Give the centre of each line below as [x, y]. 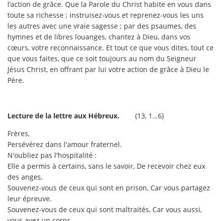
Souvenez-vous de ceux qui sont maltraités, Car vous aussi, [105, 209]
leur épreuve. [30, 198]
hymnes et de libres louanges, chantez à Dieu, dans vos [99, 37]
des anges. [25, 177]
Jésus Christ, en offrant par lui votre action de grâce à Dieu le [108, 69]
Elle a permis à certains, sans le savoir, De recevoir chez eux [106, 166]
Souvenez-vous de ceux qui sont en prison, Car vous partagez [109, 187]
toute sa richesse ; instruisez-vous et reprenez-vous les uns [106, 15]
